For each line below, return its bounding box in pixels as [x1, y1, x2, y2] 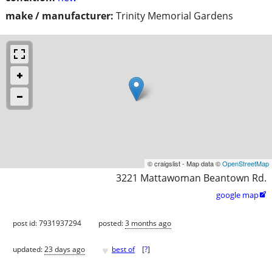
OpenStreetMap [222, 158, 269, 168]
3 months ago [125, 217, 171, 228]
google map [216, 189, 259, 200]
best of [112, 244, 135, 255]
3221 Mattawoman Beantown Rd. [116, 171, 267, 185]
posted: [98, 217, 125, 228]
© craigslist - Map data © [148, 158, 222, 168]
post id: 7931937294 [13, 217, 81, 228]
